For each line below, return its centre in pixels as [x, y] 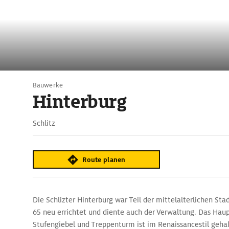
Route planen [104, 159]
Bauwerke [48, 85]
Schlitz [44, 123]
